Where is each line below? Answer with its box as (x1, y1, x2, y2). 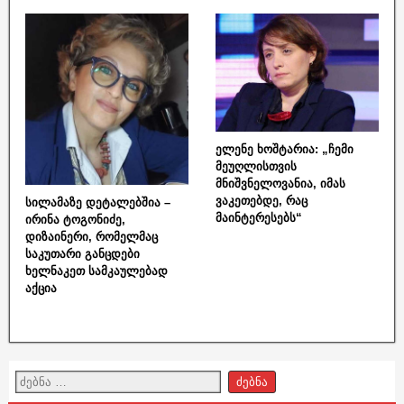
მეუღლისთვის (216, 160, 297, 174)
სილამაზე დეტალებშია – (25, 195, 170, 209)
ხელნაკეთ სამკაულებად (25, 263, 168, 278)
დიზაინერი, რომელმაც (25, 229, 158, 243)
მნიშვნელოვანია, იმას (216, 177, 345, 191)
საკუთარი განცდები (25, 246, 140, 261)
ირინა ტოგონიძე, (25, 212, 125, 226)
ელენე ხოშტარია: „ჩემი (216, 142, 353, 157)
